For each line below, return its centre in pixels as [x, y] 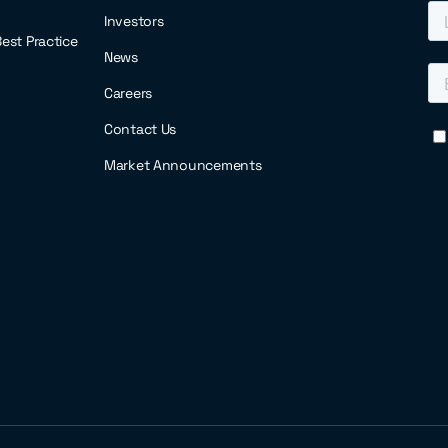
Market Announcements [183, 165]
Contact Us [140, 129]
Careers [128, 93]
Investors [134, 21]
